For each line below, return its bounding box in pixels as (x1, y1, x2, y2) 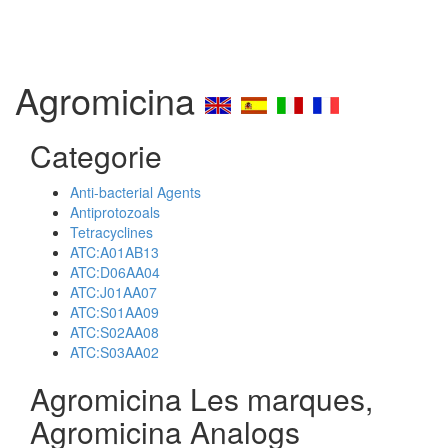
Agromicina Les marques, (30, 377, 373, 420)
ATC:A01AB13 (70, 242, 159, 262)
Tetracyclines (70, 222, 153, 242)
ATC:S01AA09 (70, 302, 159, 322)
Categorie (30, 134, 162, 177)
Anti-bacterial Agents (70, 182, 201, 202)
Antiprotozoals (70, 202, 160, 222)
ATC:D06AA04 (70, 262, 160, 282)
